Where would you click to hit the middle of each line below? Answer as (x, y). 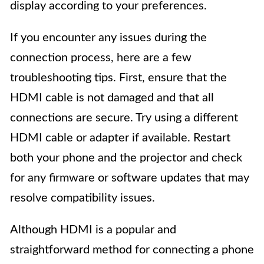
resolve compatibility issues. (82, 198)
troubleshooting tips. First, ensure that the (118, 78)
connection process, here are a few (101, 58)
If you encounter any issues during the (108, 38)
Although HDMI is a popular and (93, 230)
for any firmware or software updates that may (130, 178)
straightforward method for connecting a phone (132, 250)
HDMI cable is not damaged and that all (112, 98)
